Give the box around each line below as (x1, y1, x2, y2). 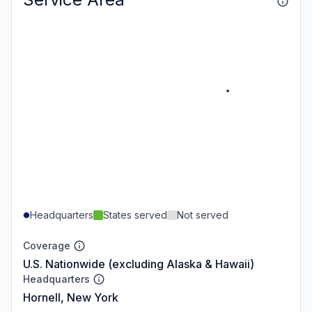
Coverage (23, 239, 70, 251)
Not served (177, 208, 228, 221)
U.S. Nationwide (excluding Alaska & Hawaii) (23, 256, 254, 271)
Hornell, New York (23, 290, 118, 304)
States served (103, 208, 167, 221)
